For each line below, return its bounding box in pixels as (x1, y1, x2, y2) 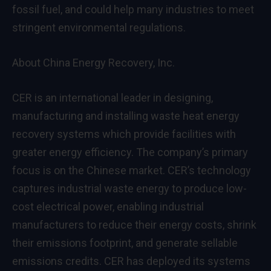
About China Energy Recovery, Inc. (12, 56, 175, 70)
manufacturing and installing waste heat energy (12, 109, 240, 122)
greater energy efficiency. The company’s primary (12, 145, 248, 158)
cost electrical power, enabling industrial (12, 200, 204, 213)
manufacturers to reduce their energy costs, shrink (12, 218, 256, 231)
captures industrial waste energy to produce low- (12, 181, 247, 195)
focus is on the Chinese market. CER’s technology (12, 163, 251, 177)
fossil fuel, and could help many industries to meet (12, 3, 254, 16)
